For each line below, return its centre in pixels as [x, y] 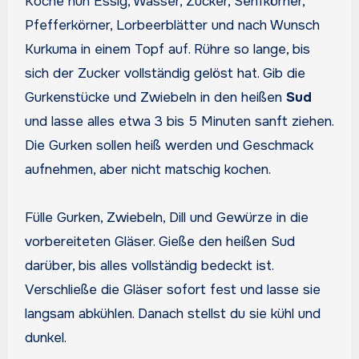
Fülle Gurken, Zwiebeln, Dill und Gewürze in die [166, 217]
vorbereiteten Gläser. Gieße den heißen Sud [159, 241]
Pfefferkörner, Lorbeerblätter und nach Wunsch [172, 25]
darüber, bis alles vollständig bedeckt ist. [149, 265]
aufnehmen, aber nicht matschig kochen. [147, 169]
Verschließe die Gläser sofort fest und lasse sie [172, 289]
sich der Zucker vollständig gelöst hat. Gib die [165, 73]
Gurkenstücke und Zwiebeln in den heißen [155, 97]
